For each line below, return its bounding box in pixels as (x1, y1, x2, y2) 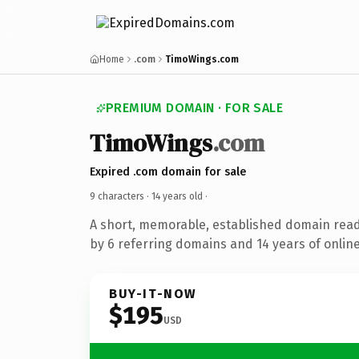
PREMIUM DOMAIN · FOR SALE (106, 100, 283, 115)
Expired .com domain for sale (90, 164, 246, 179)
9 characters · (90, 190, 151, 202)
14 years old (151, 190, 203, 202)
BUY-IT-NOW (109, 285, 197, 301)
